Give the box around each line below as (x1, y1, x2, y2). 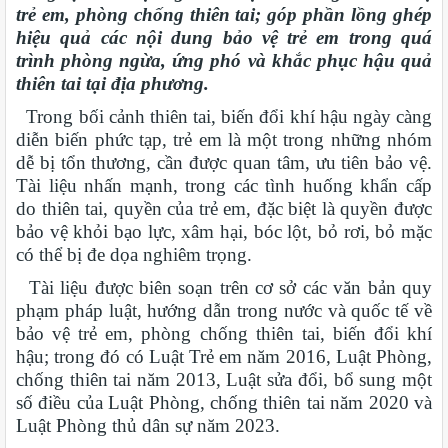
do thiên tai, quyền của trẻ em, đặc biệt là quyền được (16, 197, 432, 219)
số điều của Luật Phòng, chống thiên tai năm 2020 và (16, 391, 432, 413)
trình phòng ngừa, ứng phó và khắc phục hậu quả (16, 49, 432, 71)
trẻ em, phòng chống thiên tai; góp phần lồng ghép (16, 3, 432, 25)
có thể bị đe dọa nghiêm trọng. (16, 243, 252, 265)
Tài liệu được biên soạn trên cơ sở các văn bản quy (16, 276, 432, 298)
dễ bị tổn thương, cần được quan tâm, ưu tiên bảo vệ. (16, 151, 432, 173)
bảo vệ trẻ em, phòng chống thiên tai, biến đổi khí (16, 322, 432, 344)
